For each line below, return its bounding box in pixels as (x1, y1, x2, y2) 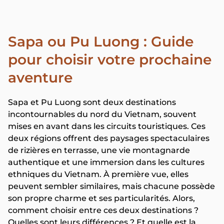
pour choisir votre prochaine (8, 51, 211, 68)
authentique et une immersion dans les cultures (8, 157, 204, 167)
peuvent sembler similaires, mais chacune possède (8, 181, 215, 191)
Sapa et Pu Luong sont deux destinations (8, 97, 176, 107)
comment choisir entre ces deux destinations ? (8, 205, 198, 215)
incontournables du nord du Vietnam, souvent (8, 109, 196, 119)
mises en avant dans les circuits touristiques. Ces (8, 121, 205, 131)
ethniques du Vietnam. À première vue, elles (8, 169, 188, 179)
